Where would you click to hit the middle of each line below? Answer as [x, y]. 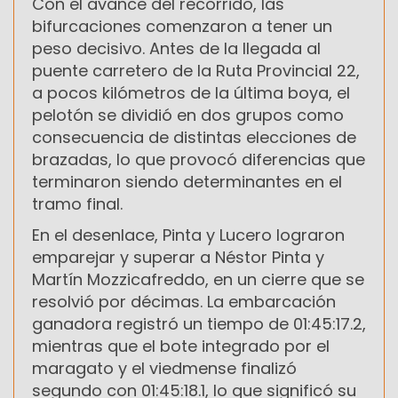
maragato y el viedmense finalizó [164, 368]
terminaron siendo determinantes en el [187, 181]
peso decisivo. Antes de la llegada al [176, 48]
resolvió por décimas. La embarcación [184, 301]
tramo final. [77, 203]
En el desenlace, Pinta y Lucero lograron [188, 235]
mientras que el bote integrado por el [181, 346]
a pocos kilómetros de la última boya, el [191, 92]
